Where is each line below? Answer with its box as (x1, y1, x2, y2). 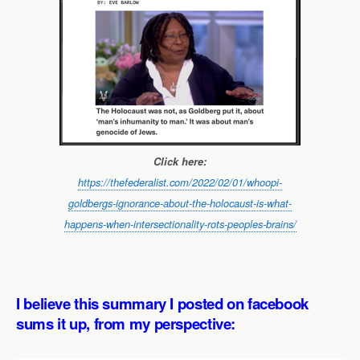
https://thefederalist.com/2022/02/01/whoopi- (78, 175, 282, 190)
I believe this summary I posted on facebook (16, 292, 309, 315)
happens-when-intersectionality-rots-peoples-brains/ (63, 217, 297, 232)
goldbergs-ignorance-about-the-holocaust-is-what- (68, 196, 292, 211)
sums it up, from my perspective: (16, 313, 236, 335)
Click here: (153, 154, 207, 170)
